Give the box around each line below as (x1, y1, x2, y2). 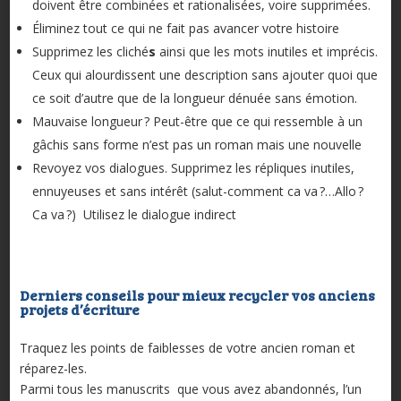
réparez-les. (19, 360, 87, 378)
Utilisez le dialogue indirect (82, 206, 236, 224)
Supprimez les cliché (31, 43, 149, 61)
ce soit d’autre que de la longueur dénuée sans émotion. (31, 90, 357, 107)
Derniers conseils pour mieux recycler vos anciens (19, 286, 375, 305)
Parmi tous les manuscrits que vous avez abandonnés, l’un (19, 380, 362, 398)
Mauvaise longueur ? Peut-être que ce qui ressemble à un (31, 113, 363, 131)
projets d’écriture (19, 300, 140, 320)
